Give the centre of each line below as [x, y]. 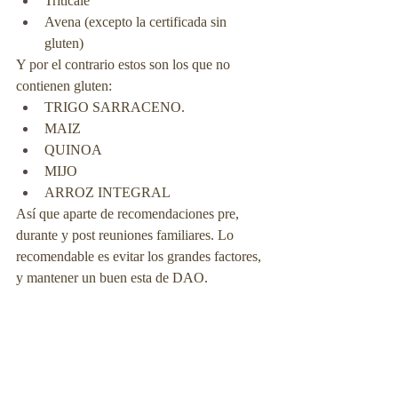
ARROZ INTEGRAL [107, 192]
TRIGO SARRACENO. [116, 107]
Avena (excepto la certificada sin [137, 22]
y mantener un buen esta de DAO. [112, 278]
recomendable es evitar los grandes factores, [140, 256]
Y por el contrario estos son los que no [125, 64]
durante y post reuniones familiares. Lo [127, 235]
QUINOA [73, 150]
